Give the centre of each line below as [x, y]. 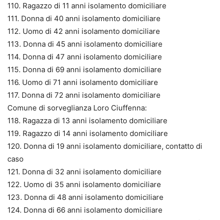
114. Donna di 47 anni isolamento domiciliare [85, 56]
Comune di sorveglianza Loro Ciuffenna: [77, 108]
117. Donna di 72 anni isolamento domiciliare [84, 95]
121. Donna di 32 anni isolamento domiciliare [84, 171]
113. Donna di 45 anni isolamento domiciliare [85, 44]
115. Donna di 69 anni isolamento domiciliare [84, 69]
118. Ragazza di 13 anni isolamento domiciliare [87, 120]
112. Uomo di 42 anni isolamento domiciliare [84, 31]
